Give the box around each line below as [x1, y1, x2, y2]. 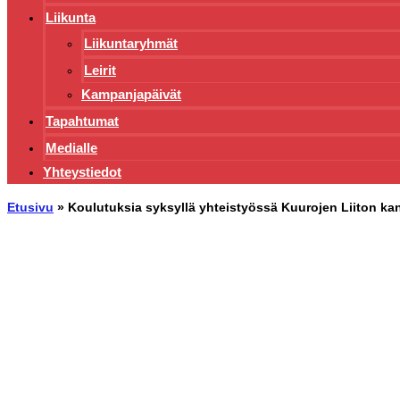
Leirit [84, 62, 116, 79]
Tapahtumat [46, 113, 119, 129]
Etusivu [7, 200, 54, 215]
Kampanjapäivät [81, 87, 181, 103]
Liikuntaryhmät [84, 36, 178, 52]
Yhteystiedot [43, 164, 121, 180]
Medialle [46, 140, 97, 156]
